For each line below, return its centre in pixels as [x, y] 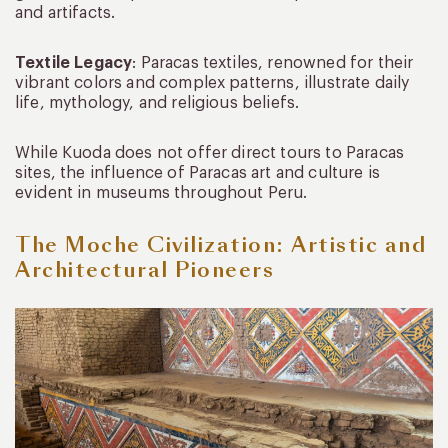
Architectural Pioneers [144, 270]
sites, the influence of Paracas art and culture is [198, 173]
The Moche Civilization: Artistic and [220, 245]
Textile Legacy [74, 63]
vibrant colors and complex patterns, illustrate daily [212, 83]
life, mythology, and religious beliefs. [157, 103]
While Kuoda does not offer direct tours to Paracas [210, 153]
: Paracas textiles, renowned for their [273, 63]
